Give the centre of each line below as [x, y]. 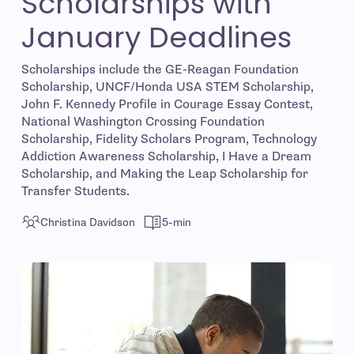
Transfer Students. [75, 191]
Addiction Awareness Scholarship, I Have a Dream [166, 156]
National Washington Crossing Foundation [143, 122]
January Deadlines [156, 38]
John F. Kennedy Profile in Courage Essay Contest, [167, 104]
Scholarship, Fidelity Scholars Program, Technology [169, 139]
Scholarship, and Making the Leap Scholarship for [164, 174]
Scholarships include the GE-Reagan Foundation [160, 70]
